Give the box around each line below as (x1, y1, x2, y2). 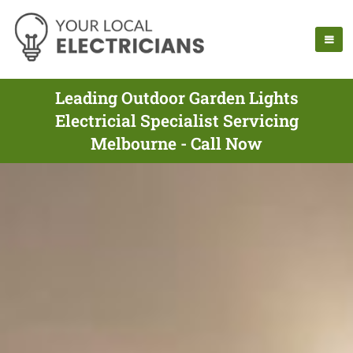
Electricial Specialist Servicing (54, 110, 299, 132)
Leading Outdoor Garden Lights (54, 87, 299, 109)
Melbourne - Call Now (91, 132, 262, 154)
